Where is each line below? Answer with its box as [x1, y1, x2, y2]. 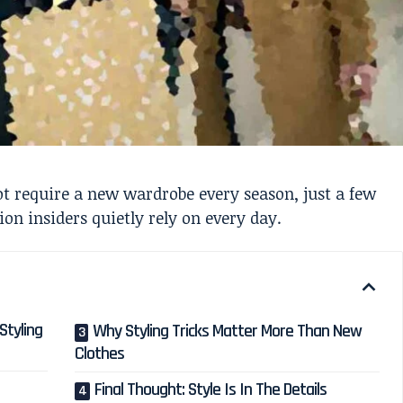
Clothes [75, 341, 125, 365]
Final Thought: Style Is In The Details [94, 377, 327, 401]
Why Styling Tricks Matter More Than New [93, 318, 363, 343]
